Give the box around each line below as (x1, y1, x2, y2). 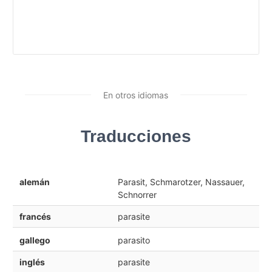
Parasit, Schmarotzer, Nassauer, (117, 176, 245, 187)
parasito (117, 235, 150, 246)
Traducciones (81, 126, 191, 146)
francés (19, 211, 51, 222)
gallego (19, 235, 50, 246)
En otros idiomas (103, 89, 168, 100)
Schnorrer (117, 189, 157, 200)
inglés (19, 257, 45, 268)
